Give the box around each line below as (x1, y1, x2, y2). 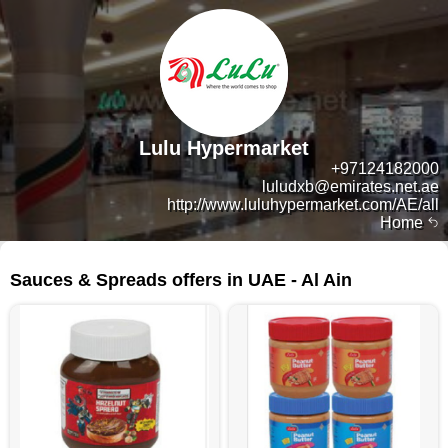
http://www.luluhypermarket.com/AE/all (167, 196, 439, 213)
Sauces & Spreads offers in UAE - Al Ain (10, 270, 352, 290)
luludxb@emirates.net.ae (262, 178, 439, 195)
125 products (355, 256, 438, 272)
